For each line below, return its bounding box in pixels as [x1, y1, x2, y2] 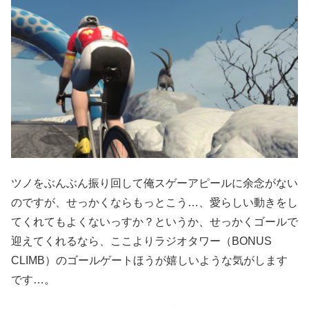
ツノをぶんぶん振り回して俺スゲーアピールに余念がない [11, 177, 298, 189]
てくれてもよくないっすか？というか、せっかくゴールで [11, 215, 298, 228]
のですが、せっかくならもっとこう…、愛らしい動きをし [11, 196, 298, 208]
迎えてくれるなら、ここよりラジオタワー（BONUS [11, 235, 272, 247]
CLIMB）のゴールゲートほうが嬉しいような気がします [11, 254, 288, 266]
